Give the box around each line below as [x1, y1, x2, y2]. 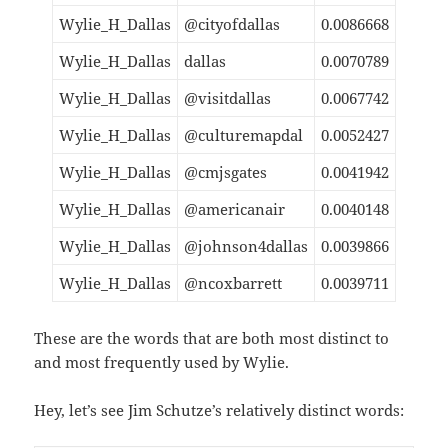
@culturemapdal [184, 124, 303, 145]
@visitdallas [184, 87, 271, 108]
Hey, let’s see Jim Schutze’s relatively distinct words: [34, 399, 405, 420]
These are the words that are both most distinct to [34, 327, 390, 348]
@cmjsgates [184, 161, 267, 182]
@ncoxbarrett [184, 272, 282, 293]
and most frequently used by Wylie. [34, 351, 290, 372]
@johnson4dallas [184, 235, 308, 256]
